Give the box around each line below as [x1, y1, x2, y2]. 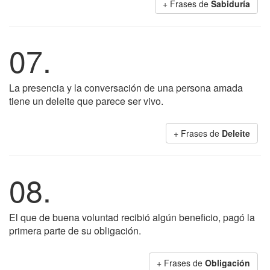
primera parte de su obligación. [9, 224, 141, 237]
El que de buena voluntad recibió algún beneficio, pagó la [9, 210, 255, 224]
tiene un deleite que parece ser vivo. [9, 94, 163, 108]
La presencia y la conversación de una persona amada [9, 81, 243, 95]
